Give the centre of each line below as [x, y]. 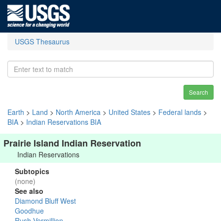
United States [129, 112]
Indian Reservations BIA [64, 122]
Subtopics [32, 171]
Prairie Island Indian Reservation [72, 143]
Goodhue [29, 211]
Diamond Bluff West [45, 201]
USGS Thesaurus [42, 41]
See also [29, 191]
